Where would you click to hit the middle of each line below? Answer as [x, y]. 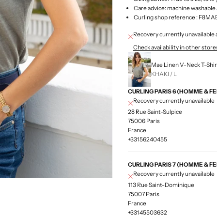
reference [182, 17]
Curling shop [151, 17]
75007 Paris [144, 194]
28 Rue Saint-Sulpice [155, 111]
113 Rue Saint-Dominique [161, 185]
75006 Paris [144, 121]
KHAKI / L [164, 74]
